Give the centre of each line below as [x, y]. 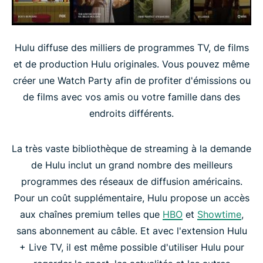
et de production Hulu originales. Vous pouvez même [131, 64]
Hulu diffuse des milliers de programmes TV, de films [131, 47]
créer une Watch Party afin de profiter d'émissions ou [131, 80]
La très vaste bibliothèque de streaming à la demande [131, 148]
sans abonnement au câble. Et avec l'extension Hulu [131, 230]
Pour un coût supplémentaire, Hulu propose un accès [131, 198]
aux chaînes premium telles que [91, 214]
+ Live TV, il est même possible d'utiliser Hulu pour [131, 247]
